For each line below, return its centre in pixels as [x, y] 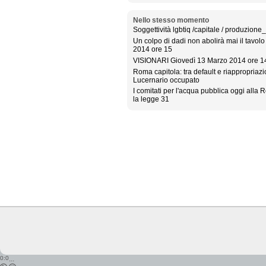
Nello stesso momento [171, 20]
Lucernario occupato [166, 80]
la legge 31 [151, 99]
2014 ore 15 [152, 50]
